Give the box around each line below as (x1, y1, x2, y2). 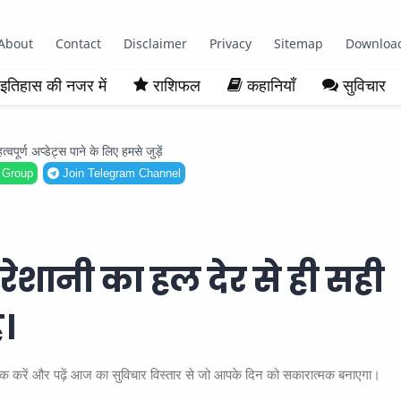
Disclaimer (123, 35, 187, 52)
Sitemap (273, 35, 323, 52)
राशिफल (153, 74, 200, 96)
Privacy (209, 35, 252, 52)
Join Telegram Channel (58, 166, 181, 180)
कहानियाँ (247, 74, 295, 96)
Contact (55, 35, 101, 52)
